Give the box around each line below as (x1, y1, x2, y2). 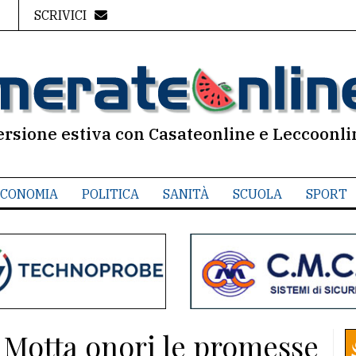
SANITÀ (162, 186, 209, 202)
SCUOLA (232, 186, 282, 202)
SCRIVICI (33, 7, 87, 23)
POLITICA (81, 186, 139, 202)
